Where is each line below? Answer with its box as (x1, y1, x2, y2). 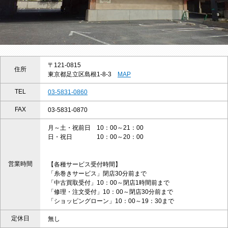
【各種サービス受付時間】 (48, 161, 121, 168)
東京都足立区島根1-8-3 (48, 71, 118, 78)
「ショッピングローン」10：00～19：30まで (48, 197, 174, 205)
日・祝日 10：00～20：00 (48, 133, 144, 141)
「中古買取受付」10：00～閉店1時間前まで (48, 179, 169, 187)
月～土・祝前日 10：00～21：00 (48, 124, 144, 132)
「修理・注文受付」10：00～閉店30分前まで (48, 188, 173, 196)
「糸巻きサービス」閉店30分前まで (48, 170, 147, 178)
